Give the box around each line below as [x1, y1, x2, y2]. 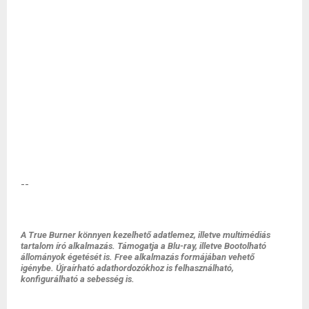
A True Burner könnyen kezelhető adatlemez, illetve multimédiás [21, 229, 270, 240]
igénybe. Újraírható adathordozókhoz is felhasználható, [21, 262, 234, 273]
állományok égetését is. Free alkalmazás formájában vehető [21, 251, 255, 262]
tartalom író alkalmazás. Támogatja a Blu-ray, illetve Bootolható [21, 240, 266, 251]
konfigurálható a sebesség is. [21, 273, 134, 284]
